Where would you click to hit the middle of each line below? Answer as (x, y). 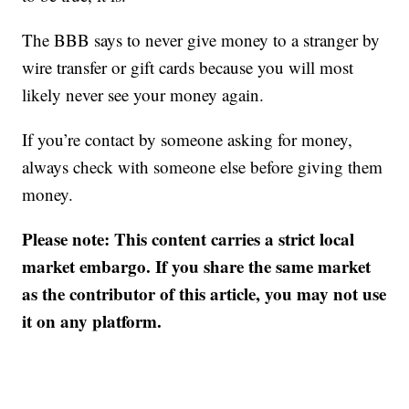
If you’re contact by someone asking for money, (188, 139)
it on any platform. (92, 321)
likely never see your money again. (143, 94)
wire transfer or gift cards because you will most (188, 67)
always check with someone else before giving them (203, 167)
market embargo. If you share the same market (197, 266)
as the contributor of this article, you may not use (204, 294)
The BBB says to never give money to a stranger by (201, 40)
